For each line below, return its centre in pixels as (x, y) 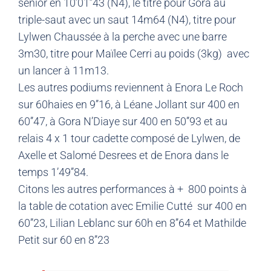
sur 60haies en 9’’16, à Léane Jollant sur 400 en (129, 105)
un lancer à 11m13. (64, 71)
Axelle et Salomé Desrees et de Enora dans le (123, 155)
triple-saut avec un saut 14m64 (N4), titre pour (127, 20)
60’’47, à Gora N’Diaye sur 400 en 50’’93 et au (123, 122)
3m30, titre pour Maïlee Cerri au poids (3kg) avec (134, 54)
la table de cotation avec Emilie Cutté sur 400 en (132, 206)
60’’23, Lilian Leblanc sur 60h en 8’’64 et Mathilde (132, 223)
